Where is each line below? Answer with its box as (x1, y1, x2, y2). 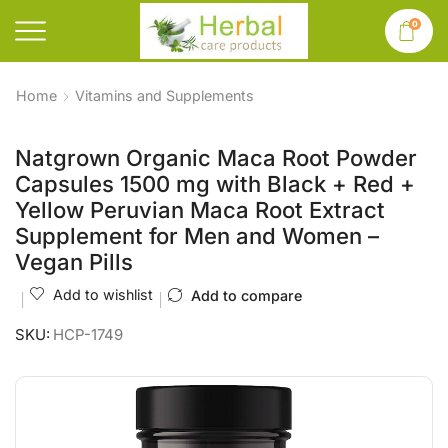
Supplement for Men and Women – (15, 223, 379, 249)
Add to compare (191, 287, 302, 304)
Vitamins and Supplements (75, 87, 254, 104)
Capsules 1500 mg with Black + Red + (15, 171, 415, 197)
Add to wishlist (53, 286, 153, 303)
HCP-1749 (53, 326, 123, 344)
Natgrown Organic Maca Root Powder (15, 145, 417, 171)
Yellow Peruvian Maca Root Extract (15, 197, 385, 223)
